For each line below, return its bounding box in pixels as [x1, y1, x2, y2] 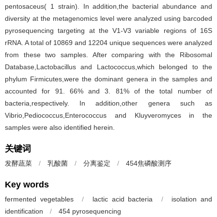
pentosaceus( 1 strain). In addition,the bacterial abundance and [5, 2, 212, 10]
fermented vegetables [5, 195, 74, 203]
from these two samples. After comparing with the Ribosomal [5, 51, 212, 59]
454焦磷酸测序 [126, 159, 171, 167]
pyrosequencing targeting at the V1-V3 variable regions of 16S [5, 27, 212, 34]
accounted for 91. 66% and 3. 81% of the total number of [5, 87, 212, 95]
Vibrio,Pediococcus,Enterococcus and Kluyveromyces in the [5, 111, 212, 119]
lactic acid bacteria [92, 195, 153, 203]
